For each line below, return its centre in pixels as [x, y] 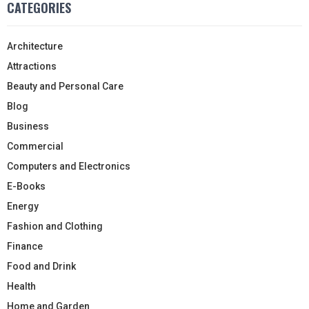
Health [21, 286]
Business [28, 126]
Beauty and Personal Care [65, 86]
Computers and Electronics [69, 166]
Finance [25, 246]
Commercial [35, 146]
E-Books [26, 186]
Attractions [32, 66]
